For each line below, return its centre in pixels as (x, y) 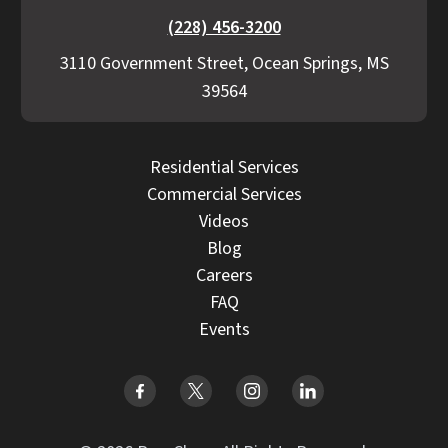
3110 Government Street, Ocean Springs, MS (224, 63)
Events (224, 329)
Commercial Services (224, 194)
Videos (224, 221)
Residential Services (224, 167)
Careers (224, 275)
